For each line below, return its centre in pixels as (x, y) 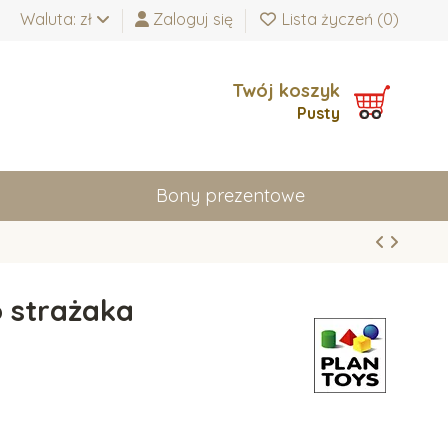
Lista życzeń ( (330, 19)
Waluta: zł (58, 19)
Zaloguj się (193, 19)
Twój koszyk (286, 90)
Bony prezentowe (230, 195)
